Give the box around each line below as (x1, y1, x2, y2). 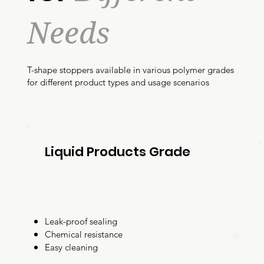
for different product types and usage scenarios (27, 76, 209, 88)
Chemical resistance (44, 228, 123, 240)
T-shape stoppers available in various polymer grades (27, 64, 234, 75)
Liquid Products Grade (45, 143, 191, 161)
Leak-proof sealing (44, 215, 117, 227)
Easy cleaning (44, 241, 98, 253)
